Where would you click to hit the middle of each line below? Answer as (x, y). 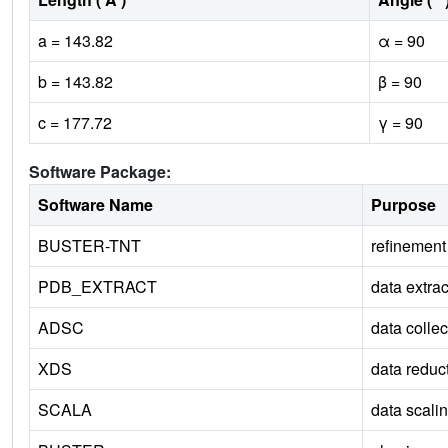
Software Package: (100, 172)
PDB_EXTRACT (97, 287)
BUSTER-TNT (89, 246)
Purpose (403, 205)
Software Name (95, 205)
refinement (408, 246)
